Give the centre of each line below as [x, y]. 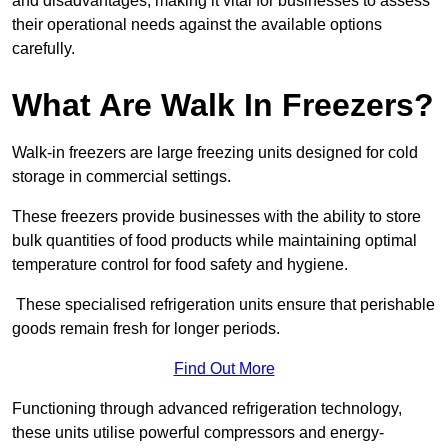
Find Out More [224, 369]
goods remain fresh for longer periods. [146, 329]
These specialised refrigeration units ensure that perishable [223, 305]
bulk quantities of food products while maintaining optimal [214, 241]
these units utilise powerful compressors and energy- [198, 433]
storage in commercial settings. [121, 177]
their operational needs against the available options [197, 25]
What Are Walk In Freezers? [223, 105]
